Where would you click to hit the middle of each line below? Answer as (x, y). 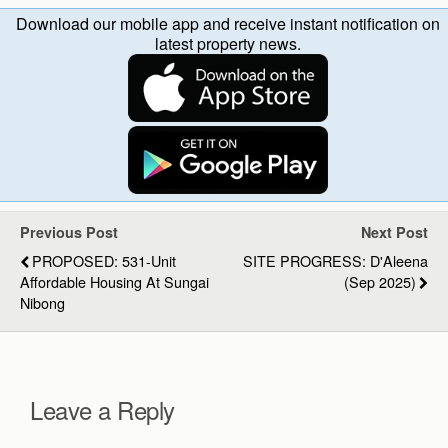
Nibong (42, 302)
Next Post (394, 231)
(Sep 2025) (380, 281)
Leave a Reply (102, 409)
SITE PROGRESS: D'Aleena (335, 260)
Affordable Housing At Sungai (114, 281)
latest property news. (228, 43)
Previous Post (69, 231)
